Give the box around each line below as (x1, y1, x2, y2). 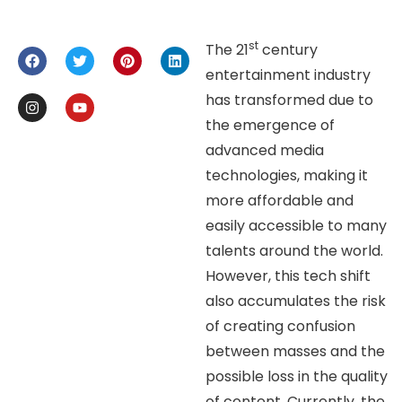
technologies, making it (205, 165, 369, 187)
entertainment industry (205, 65, 371, 86)
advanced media (205, 140, 325, 162)
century (258, 39, 319, 61)
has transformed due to (205, 90, 374, 111)
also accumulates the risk (205, 291, 387, 312)
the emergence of (205, 115, 336, 136)
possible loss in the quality (205, 366, 389, 388)
